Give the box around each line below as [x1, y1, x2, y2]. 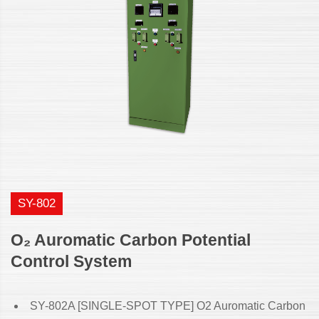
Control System [11, 252, 132, 271]
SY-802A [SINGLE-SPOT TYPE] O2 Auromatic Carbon [29, 300, 305, 313]
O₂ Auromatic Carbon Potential [11, 231, 251, 250]
